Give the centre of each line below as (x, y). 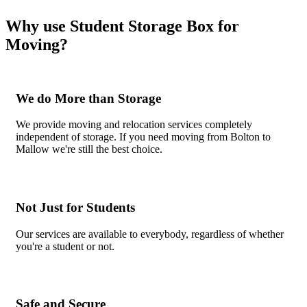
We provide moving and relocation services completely (134, 125)
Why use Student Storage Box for (122, 26)
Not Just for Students (75, 207)
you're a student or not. (65, 246)
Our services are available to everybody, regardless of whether (150, 234)
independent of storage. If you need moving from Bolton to (143, 137)
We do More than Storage (88, 98)
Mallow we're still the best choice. (89, 149)
